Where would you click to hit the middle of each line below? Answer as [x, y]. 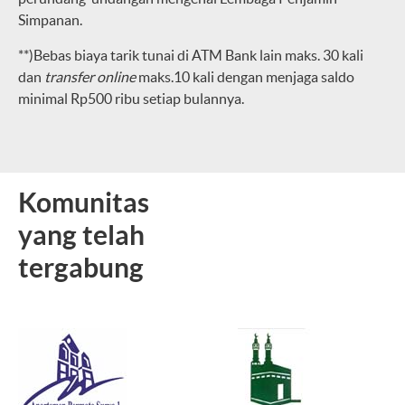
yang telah [81, 235]
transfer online [91, 76]
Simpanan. [50, 19]
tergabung [81, 267]
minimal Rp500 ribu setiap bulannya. [131, 98]
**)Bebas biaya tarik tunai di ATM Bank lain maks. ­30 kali [191, 55]
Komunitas [84, 202]
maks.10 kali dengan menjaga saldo [246, 76]
